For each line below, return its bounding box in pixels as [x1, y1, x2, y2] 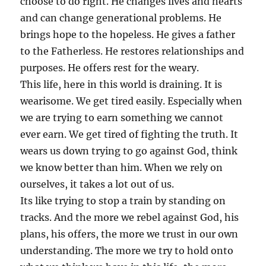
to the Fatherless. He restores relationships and [20, 45, 245, 57]
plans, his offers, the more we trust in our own [20, 227, 239, 240]
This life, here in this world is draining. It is [20, 78, 223, 90]
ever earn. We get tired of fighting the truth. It [20, 128, 239, 140]
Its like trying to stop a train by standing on [20, 194, 226, 207]
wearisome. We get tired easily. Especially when [20, 94, 243, 107]
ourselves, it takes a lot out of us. [20, 178, 175, 190]
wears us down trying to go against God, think [20, 144, 238, 157]
